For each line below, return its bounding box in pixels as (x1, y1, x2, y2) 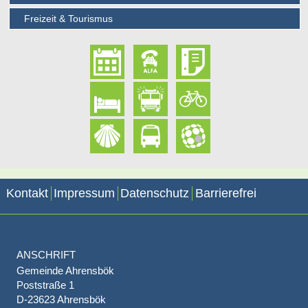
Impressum (54, 186, 115, 201)
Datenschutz (120, 186, 190, 201)
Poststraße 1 (16, 279, 74, 291)
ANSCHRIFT (16, 249, 76, 261)
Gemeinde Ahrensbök (16, 265, 114, 277)
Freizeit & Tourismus (24, 13, 113, 25)
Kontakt (5, 186, 48, 201)
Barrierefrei (195, 186, 256, 201)
